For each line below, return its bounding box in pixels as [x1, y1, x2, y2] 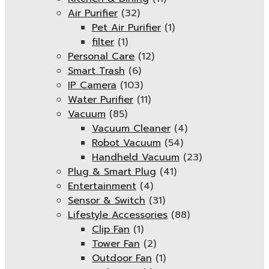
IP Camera [68, 78, 116, 92]
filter [92, 35, 114, 49]
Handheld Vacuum [92, 150, 180, 165]
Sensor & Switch [68, 193, 145, 208]
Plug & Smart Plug [68, 165, 156, 179]
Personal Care [68, 49, 134, 64]
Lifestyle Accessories [68, 208, 168, 222]
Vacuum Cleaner [92, 121, 171, 136]
